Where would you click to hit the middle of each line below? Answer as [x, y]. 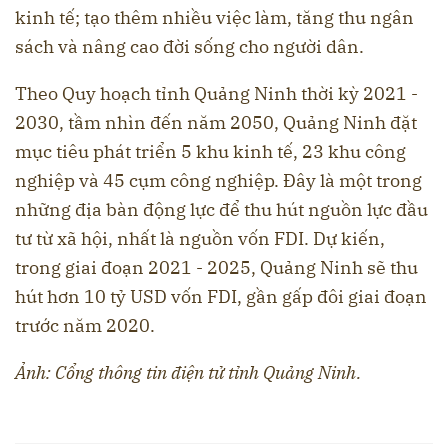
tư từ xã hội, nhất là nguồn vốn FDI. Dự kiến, [200, 238]
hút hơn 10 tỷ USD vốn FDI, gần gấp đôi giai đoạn [221, 296]
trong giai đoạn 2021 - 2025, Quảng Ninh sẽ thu [216, 267]
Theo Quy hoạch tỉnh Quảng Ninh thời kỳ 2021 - [216, 93]
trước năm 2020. [85, 325]
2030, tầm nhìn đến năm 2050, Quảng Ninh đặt [216, 122]
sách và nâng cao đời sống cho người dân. [189, 46]
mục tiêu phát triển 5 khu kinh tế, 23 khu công [210, 151]
